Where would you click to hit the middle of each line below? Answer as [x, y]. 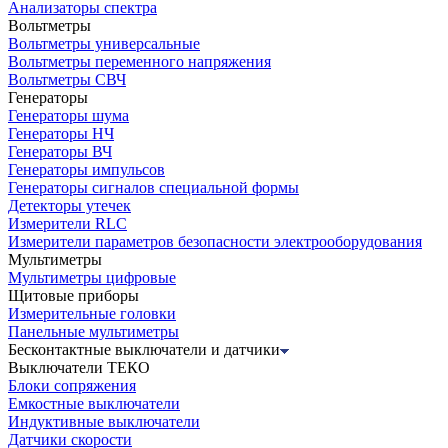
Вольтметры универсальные [104, 44]
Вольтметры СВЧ [67, 80]
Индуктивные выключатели [104, 422]
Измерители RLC [67, 224]
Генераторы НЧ [61, 134]
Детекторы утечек [69, 206]
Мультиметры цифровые [92, 278]
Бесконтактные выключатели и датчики [144, 350]
